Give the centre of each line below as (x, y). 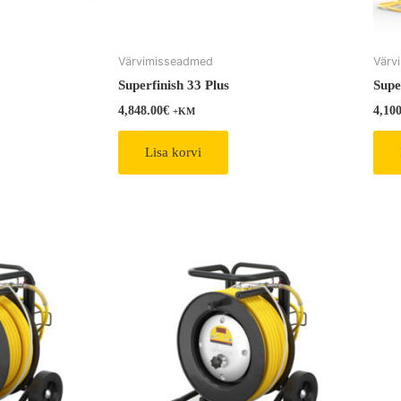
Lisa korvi (173, 152)
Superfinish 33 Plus (174, 85)
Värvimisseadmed (166, 61)
